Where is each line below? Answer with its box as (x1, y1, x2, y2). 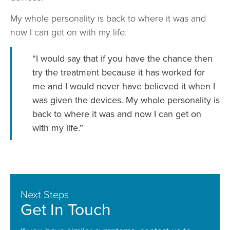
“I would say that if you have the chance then (32, 52, 213, 66)
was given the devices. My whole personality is (32, 93, 220, 107)
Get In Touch (21, 197, 111, 222)
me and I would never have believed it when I (32, 80, 215, 93)
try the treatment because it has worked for (32, 66, 205, 80)
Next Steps (21, 187, 69, 203)
